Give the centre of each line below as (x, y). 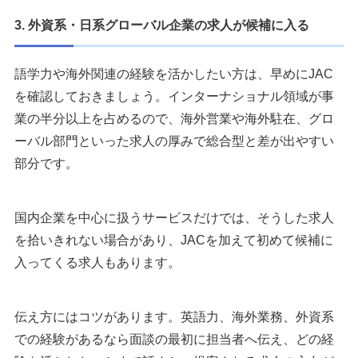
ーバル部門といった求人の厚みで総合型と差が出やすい (174, 141)
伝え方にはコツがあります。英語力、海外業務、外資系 (174, 317)
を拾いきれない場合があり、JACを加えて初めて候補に (174, 241)
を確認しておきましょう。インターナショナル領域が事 (174, 97)
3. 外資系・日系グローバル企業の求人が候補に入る (162, 26)
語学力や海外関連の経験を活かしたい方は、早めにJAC (174, 74)
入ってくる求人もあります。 (97, 263)
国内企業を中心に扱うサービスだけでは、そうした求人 (174, 218)
